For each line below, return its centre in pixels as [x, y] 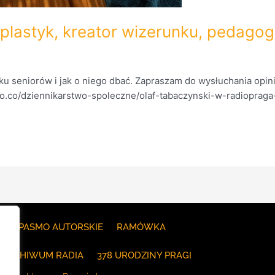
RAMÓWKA [141, 227]
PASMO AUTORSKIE [61, 227]
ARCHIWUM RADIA [43, 255]
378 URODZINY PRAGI [145, 255]
